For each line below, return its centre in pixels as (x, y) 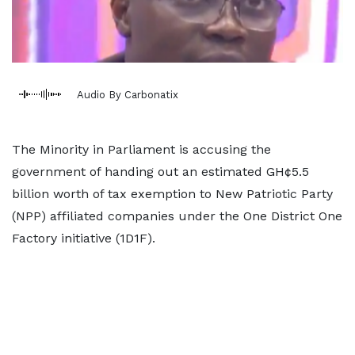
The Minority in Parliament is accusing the (141, 149)
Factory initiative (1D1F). (84, 238)
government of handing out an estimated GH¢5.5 (160, 172)
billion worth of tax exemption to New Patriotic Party (172, 194)
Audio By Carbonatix (128, 94)
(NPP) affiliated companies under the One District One (177, 216)
